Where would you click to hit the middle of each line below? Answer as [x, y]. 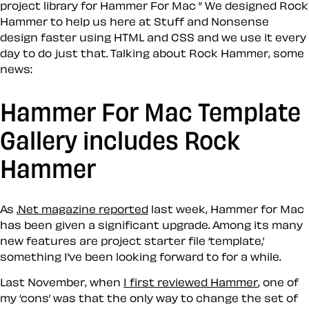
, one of [278, 282]
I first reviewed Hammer [191, 282]
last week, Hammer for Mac [226, 209]
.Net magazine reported [82, 209]
